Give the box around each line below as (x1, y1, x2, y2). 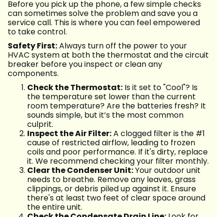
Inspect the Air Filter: (27, 128, 111, 139)
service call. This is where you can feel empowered (8, 17, 200, 29)
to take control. (8, 26, 67, 38)
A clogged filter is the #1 (111, 128, 205, 139)
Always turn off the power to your (57, 40, 187, 52)
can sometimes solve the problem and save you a (8, 8, 198, 19)
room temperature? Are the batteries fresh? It (27, 100, 206, 112)
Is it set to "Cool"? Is (123, 82, 198, 93)
